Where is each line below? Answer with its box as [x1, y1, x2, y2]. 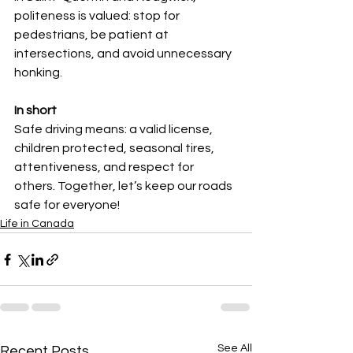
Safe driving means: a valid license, [14, 123, 215, 136]
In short [14, 104, 57, 117]
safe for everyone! [14, 199, 120, 211]
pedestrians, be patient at [14, 28, 171, 41]
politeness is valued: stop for [14, 9, 182, 22]
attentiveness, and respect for [14, 161, 196, 173]
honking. [14, 66, 62, 79]
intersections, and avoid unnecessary [14, 47, 234, 60]
